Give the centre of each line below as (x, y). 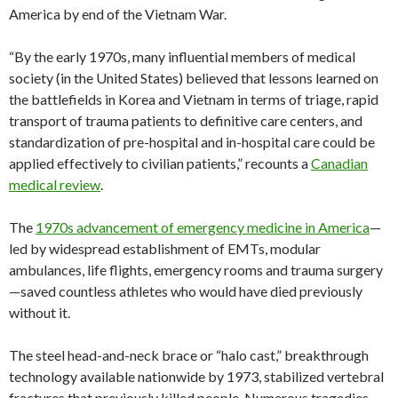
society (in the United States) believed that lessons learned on (194, 78)
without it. (40, 313)
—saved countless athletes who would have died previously (186, 291)
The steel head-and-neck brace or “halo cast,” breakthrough (189, 355)
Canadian (339, 163)
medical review (55, 185)
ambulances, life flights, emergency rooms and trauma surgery (196, 270)
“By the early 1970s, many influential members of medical (182, 57)
